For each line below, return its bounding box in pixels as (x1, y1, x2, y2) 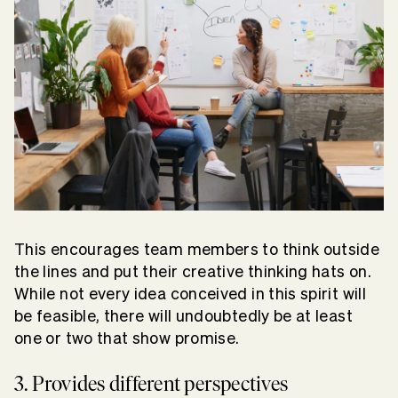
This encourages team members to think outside (14, 241, 380, 259)
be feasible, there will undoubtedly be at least (14, 307, 353, 325)
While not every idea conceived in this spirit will (14, 285, 366, 303)
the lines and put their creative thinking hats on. (14, 263, 371, 281)
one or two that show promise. (14, 330, 243, 347)
